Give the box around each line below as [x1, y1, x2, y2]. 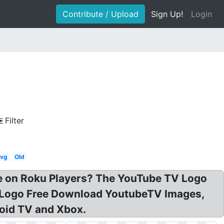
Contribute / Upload [62, 9, 138, 19]
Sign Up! [151, 9, 183, 19]
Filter [5, 115, 24, 125]
